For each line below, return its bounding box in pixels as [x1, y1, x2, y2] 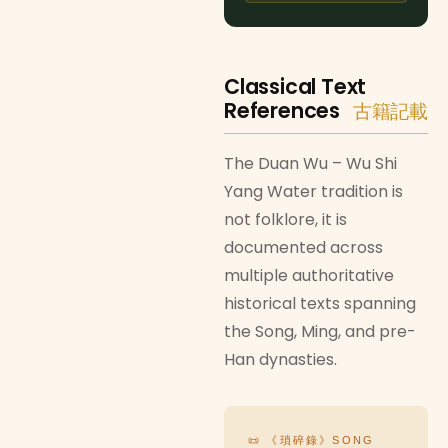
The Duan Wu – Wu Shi [224, 152, 397, 176]
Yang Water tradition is [224, 180, 403, 204]
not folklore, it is [224, 208, 347, 232]
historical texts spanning [224, 292, 416, 316]
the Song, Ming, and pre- [224, 320, 416, 344]
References [224, 96, 345, 126]
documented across [224, 236, 383, 260]
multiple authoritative [224, 264, 394, 288]
